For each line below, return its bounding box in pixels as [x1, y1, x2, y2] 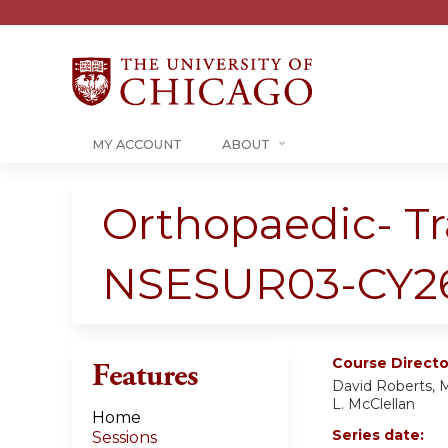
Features [92, 356, 198, 396]
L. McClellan [332, 395, 415, 413]
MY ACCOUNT [92, 137, 182, 152]
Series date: [332, 426, 428, 444]
